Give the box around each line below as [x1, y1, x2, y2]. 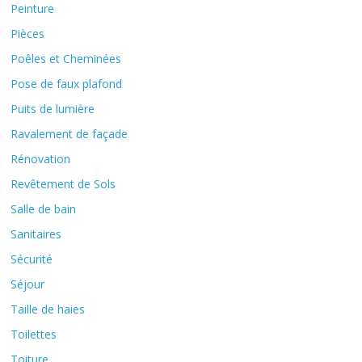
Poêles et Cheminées [11, 51, 122, 67]
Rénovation [11, 151, 71, 167]
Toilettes [11, 326, 57, 343]
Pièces [11, 26, 45, 42]
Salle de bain [11, 201, 77, 217]
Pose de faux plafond [11, 76, 123, 92]
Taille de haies [11, 301, 86, 318]
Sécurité [11, 251, 53, 267]
